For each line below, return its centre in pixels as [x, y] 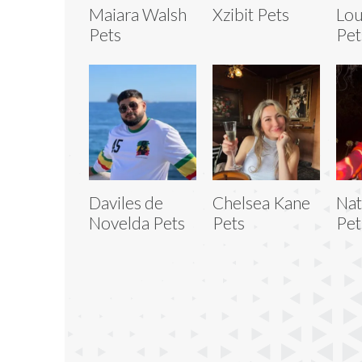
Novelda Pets [137, 222]
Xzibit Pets [250, 14]
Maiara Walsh [138, 14]
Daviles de [126, 202]
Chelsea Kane [261, 202]
